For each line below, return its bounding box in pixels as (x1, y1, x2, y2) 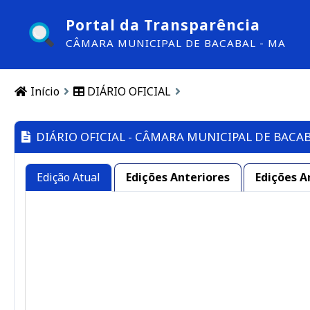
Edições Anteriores (126, 170, 230, 185)
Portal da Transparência (66, 15, 260, 35)
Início (28, 84, 60, 99)
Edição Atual (37, 170, 100, 185)
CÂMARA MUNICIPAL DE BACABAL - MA (66, 36, 286, 50)
